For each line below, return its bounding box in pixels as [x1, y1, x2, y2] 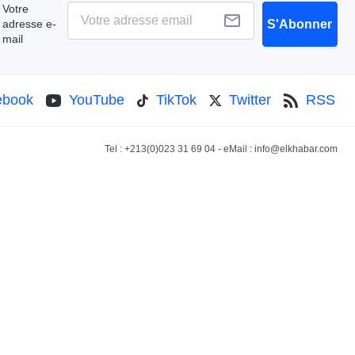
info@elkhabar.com [254, 143, 338, 155]
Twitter [229, 92, 271, 109]
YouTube [69, 92, 124, 109]
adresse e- [2, 17, 56, 30]
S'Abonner [267, 17, 333, 31]
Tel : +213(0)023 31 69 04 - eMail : [105, 143, 254, 155]
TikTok [156, 92, 197, 109]
